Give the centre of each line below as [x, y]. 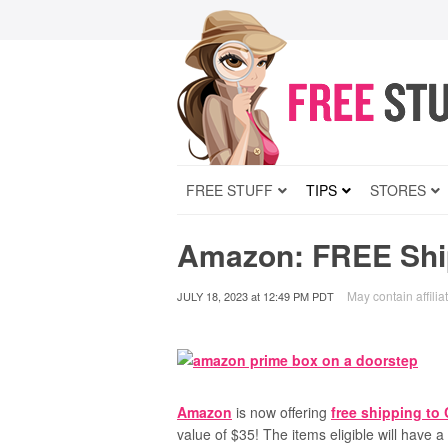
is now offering [281, 412]
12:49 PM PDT [298, 296]
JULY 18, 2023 [212, 296]
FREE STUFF [229, 190]
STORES [398, 190]
